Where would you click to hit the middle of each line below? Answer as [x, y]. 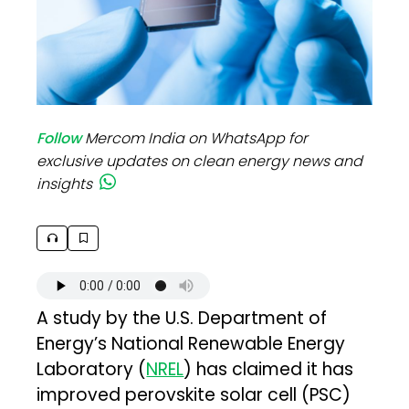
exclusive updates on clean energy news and [200, 161]
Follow [59, 138]
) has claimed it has [269, 369]
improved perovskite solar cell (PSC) [194, 394]
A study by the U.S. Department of [182, 318]
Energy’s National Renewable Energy [191, 343]
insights [65, 184]
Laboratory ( [92, 369]
